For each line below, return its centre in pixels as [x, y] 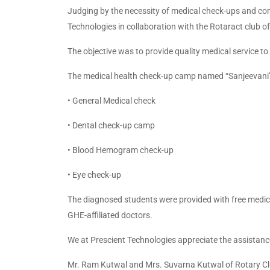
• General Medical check [111, 101]
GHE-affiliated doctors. [110, 215]
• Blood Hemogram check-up [121, 150]
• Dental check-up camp [111, 126]
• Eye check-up [94, 175]
